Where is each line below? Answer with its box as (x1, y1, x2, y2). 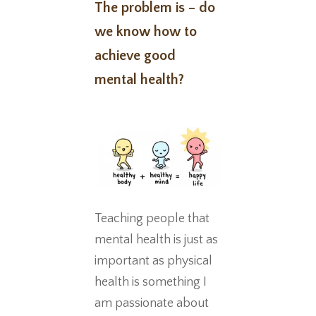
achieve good (95, 48, 176, 63)
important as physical (95, 253, 213, 268)
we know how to (95, 24, 197, 39)
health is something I (95, 274, 207, 289)
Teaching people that (95, 211, 210, 226)
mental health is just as (95, 232, 219, 247)
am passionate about (95, 296, 209, 310)
